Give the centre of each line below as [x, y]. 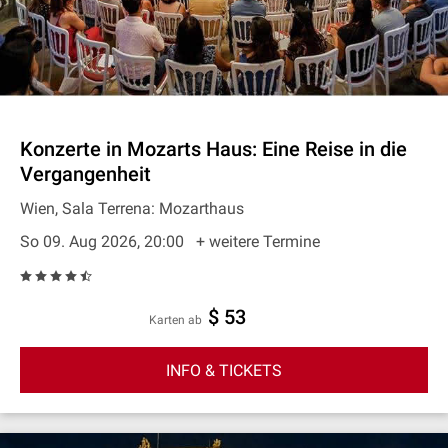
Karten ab [179, 320]
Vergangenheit [85, 174]
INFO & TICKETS [224, 370]
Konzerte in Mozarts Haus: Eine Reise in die [213, 149]
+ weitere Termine [258, 241]
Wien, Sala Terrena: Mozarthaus [132, 208]
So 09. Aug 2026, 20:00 [104, 241]
